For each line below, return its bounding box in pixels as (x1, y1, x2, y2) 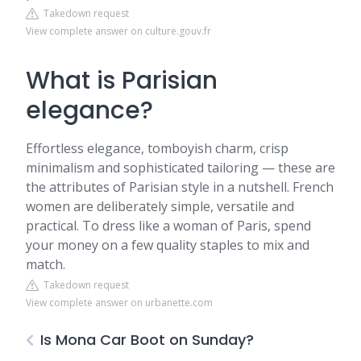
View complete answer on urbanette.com (26, 296, 213, 309)
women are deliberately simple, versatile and (26, 197, 294, 215)
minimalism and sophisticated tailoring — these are (26, 159, 335, 176)
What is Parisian (26, 64, 218, 98)
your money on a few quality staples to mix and (26, 236, 309, 254)
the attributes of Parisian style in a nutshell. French (26, 178, 334, 196)
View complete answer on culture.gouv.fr (26, 24, 211, 38)
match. (26, 255, 65, 273)
